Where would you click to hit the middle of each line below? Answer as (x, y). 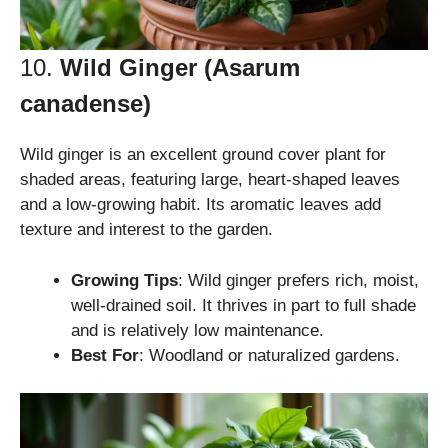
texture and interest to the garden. (146, 230)
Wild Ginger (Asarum (180, 68)
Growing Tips (124, 280)
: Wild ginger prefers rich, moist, (298, 280)
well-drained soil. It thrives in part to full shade (243, 305)
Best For (105, 355)
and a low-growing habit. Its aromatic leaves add (200, 205)
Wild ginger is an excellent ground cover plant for (203, 155)
